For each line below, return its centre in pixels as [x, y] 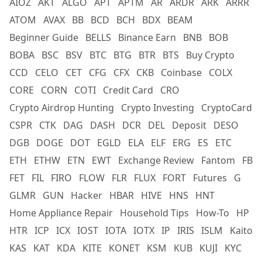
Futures [210, 178]
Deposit [189, 125]
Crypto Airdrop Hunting [62, 108]
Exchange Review [156, 161]
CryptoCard [227, 108]
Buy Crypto [210, 55]
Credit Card [128, 90]
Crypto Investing [158, 108]
